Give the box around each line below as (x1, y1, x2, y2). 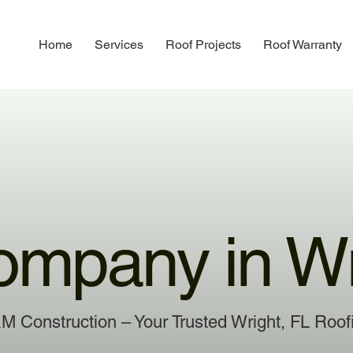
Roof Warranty (263, 36, 343, 52)
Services (95, 36, 144, 52)
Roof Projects (165, 36, 242, 52)
